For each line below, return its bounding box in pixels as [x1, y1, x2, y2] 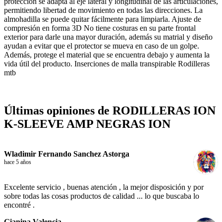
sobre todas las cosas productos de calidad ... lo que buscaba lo [4, 192, 199, 201]
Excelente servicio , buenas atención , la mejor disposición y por [4, 183, 204, 192]
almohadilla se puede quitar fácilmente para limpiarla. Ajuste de [4, 15, 201, 24]
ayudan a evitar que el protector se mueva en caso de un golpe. [4, 42, 199, 51]
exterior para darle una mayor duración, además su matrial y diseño [4, 33, 213, 42]
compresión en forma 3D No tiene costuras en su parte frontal [4, 24, 196, 33]
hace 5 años [4, 159, 31, 166]
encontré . [4, 201, 35, 210]
